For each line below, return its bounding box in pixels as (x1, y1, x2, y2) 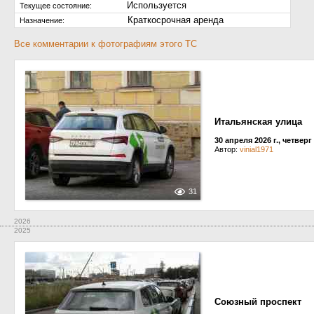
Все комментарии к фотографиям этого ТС (14, 39, 197, 49)
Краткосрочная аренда (128, 15, 224, 25)
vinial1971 (240, 145, 273, 153)
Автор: (214, 145, 240, 153)
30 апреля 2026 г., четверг (214, 136, 312, 144)
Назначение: (20, 16, 64, 25)
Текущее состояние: (20, 1, 92, 10)
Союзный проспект (214, 296, 301, 307)
